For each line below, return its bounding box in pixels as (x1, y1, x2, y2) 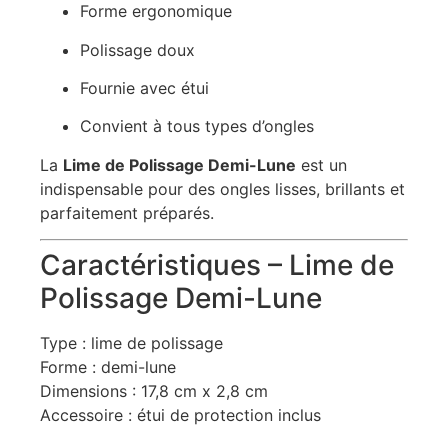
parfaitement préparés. (40, 202, 214, 223)
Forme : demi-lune (40, 357, 176, 378)
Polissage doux (80, 39, 195, 60)
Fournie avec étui (80, 77, 209, 98)
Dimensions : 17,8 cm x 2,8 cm (40, 381, 268, 402)
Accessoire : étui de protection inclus (40, 405, 321, 426)
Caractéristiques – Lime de (40, 248, 394, 283)
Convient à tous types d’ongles (80, 116, 314, 137)
